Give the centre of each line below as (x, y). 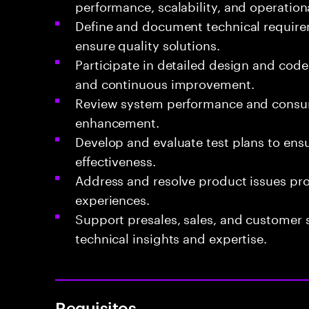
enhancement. (117, 121)
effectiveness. (116, 159)
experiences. (112, 198)
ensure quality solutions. (148, 43)
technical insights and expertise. (171, 237)
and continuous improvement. (165, 82)
